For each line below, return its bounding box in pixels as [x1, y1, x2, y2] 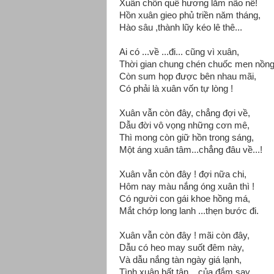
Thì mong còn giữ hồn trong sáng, [119, 133, 254, 143]
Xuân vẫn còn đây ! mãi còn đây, [119, 231, 250, 241]
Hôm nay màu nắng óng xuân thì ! [119, 182, 254, 192]
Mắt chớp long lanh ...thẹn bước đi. [119, 206, 259, 217]
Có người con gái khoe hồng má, [119, 194, 250, 204]
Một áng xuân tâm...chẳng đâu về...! [119, 145, 262, 155]
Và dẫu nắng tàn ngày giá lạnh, [119, 255, 242, 265]
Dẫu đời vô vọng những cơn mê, [119, 120, 250, 131]
